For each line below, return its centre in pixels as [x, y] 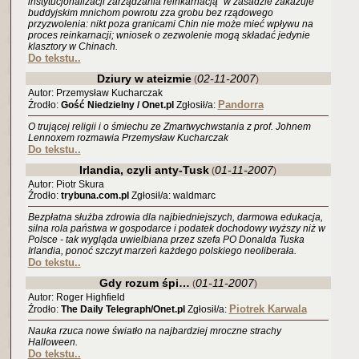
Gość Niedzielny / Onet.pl [117, 105]
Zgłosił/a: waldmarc [172, 196]
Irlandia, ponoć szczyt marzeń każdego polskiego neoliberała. [162, 251]
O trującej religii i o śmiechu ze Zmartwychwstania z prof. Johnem [169, 127]
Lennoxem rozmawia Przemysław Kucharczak [128, 138]
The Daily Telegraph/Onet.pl [123, 309]
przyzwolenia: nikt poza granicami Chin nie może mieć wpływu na [170, 24]
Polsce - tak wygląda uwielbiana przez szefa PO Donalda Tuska [166, 240]
